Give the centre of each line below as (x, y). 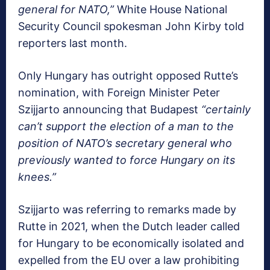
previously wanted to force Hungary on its (127, 160)
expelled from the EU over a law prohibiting (129, 260)
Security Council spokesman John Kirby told (131, 27)
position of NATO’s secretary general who (125, 143)
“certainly (226, 110)
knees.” (37, 177)
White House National (171, 10)
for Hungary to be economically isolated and (131, 243)
